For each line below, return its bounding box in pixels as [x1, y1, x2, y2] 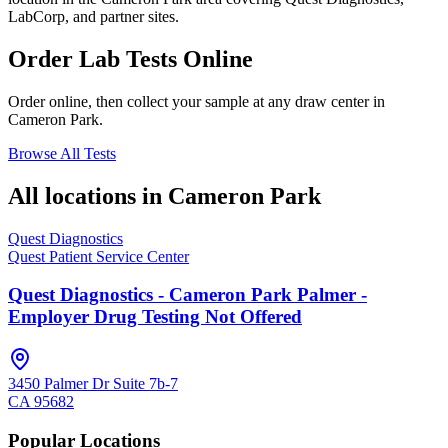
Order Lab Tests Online [8, 45, 253, 72]
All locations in [8, 182, 168, 209]
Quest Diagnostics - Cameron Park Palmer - [8, 284, 367, 306]
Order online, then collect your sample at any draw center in [8, 92, 385, 110]
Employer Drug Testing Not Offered [8, 306, 302, 328]
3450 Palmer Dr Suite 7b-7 [8, 374, 178, 392]
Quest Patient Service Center [8, 247, 189, 265]
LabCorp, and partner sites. [8, 7, 179, 25]
